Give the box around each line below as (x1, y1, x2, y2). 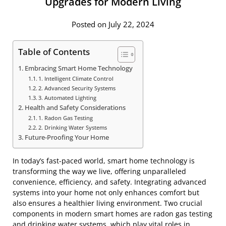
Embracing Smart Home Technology (24, 64, 133, 73)
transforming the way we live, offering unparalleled (13, 166, 186, 176)
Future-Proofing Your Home (24, 133, 109, 142)
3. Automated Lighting (38, 93, 97, 101)
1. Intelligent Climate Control (38, 74, 114, 82)
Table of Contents (18, 45, 90, 58)
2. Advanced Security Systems (38, 84, 116, 92)
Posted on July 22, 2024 (72, 19, 154, 29)
